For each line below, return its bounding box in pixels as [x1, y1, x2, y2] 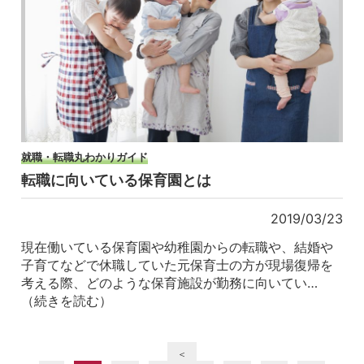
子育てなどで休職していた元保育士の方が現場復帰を [21, 256, 334, 273]
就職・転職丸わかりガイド [21, 150, 149, 164]
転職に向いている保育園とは [21, 171, 212, 189]
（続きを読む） [21, 292, 113, 309]
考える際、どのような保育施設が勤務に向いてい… [21, 274, 318, 291]
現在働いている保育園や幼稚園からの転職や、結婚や [21, 238, 334, 255]
